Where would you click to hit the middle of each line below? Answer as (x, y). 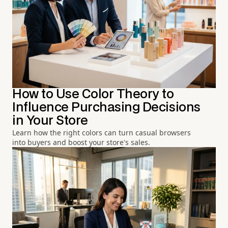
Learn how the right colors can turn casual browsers (102, 132)
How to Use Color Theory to (93, 94)
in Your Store (50, 121)
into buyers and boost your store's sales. (81, 142)
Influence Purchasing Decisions (106, 107)
